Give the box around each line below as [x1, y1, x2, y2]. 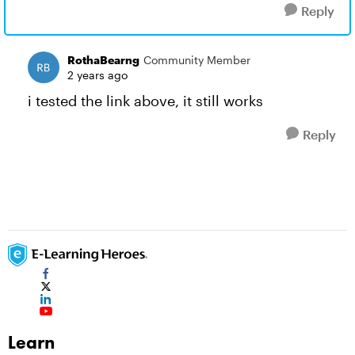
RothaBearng [67, 53, 139, 67]
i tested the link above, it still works [28, 92, 263, 109]
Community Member [143, 53, 250, 67]
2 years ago [67, 68, 128, 82]
